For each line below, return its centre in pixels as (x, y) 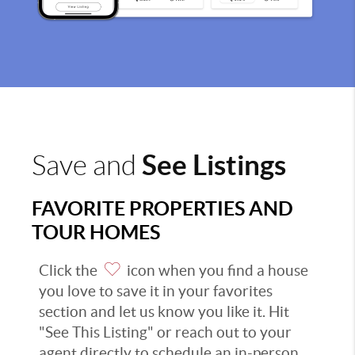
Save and (87, 166)
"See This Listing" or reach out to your (165, 333)
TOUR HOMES (96, 232)
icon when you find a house (216, 271)
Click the (70, 271)
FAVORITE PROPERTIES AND (162, 208)
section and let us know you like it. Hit (164, 312)
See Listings (214, 166)
